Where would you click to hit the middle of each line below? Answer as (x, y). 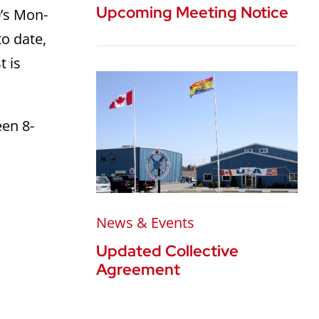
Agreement (138, 270)
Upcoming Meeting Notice (193, 12)
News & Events (146, 223)
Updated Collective (168, 251)
